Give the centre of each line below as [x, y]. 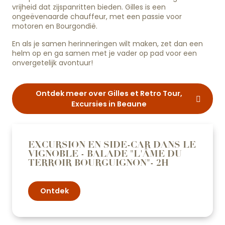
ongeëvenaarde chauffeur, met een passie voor [97, 17]
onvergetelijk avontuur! [52, 63]
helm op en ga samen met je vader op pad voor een [104, 53]
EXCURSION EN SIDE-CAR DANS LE [112, 144]
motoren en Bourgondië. [55, 26]
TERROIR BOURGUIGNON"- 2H [98, 162]
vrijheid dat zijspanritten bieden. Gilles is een [89, 7]
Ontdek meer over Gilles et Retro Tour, [109, 93]
